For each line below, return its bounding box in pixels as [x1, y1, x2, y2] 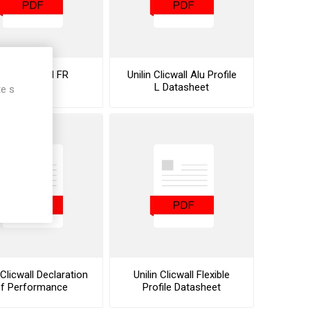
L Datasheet [154, 80, 210, 93]
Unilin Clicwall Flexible [134, 268, 230, 281]
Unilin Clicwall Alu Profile [127, 68, 237, 81]
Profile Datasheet [143, 280, 221, 293]
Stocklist [11, 80, 51, 93]
